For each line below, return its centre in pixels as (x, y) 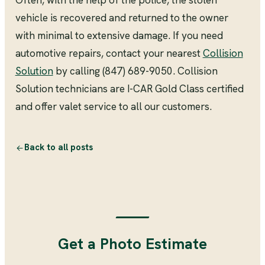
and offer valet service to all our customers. (113, 107)
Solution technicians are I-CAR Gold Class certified (129, 89)
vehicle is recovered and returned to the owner (122, 18)
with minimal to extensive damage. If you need (119, 36)
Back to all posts (58, 147)
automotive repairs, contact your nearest (109, 54)
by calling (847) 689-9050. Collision (135, 71)
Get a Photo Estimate (132, 244)
